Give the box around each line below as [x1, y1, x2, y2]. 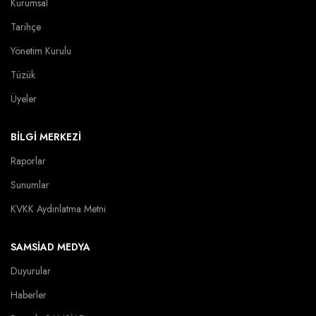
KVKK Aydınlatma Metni [11, 202, 106, 216]
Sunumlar [11, 178, 49, 192]
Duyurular [11, 264, 51, 278]
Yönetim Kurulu [11, 44, 71, 58]
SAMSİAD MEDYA [11, 240, 90, 254]
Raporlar [11, 154, 46, 168]
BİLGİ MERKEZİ [11, 130, 81, 144]
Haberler [11, 288, 47, 302]
